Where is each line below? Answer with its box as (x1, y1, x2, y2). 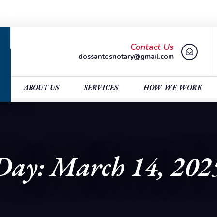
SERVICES (84, 83, 119, 92)
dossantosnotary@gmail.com (78, 52, 174, 61)
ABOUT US (23, 83, 59, 92)
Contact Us (130, 41, 174, 53)
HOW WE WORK (143, 83, 202, 92)
